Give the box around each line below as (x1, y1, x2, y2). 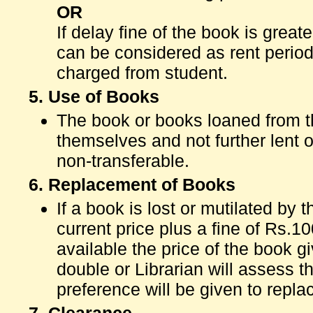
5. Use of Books (29, 87, 159, 106)
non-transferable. (57, 151, 189, 170)
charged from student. (57, 63, 228, 82)
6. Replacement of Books (29, 175, 235, 194)
